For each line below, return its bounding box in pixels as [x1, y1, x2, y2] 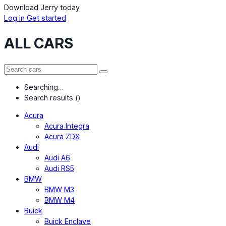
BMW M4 [44, 196, 75, 205]
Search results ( [24, 93, 78, 102]
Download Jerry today [4, 3, 80, 12]
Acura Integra [44, 122, 89, 131]
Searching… [24, 82, 64, 91]
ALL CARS [4, 34, 73, 52]
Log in [4, 13, 27, 22]
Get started [27, 13, 66, 22]
